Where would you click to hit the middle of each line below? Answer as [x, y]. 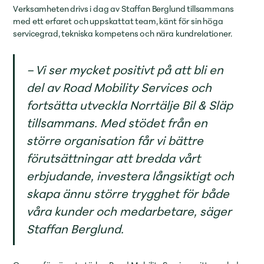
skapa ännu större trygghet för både [128, 193]
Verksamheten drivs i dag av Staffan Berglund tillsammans [123, 9]
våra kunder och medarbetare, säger [129, 211]
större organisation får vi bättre [115, 140]
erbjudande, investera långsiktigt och [131, 176]
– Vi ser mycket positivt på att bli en [125, 70]
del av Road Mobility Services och [119, 87]
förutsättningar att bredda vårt [114, 158]
